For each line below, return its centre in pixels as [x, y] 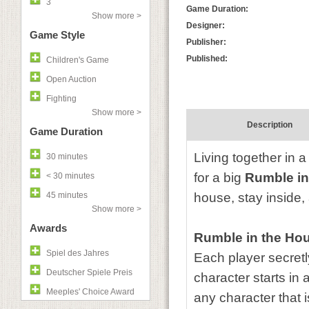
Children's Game [78, 60]
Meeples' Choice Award [90, 292]
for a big [219, 178]
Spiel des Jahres [78, 253]
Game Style [57, 35]
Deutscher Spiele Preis [89, 272]
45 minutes [67, 195]
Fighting [61, 99]
